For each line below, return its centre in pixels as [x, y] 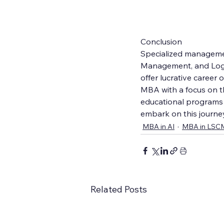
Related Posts [119, 189]
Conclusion [161, 41]
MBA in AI [158, 126]
